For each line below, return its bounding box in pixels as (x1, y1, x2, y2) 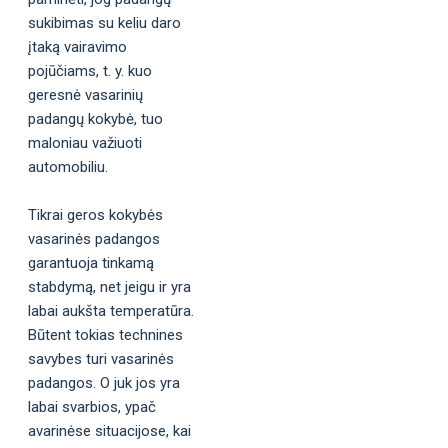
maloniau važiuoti (28, 133, 142, 152)
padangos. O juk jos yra (28, 373, 180, 392)
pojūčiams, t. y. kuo (28, 61, 152, 80)
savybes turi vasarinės (28, 349, 174, 368)
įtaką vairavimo (28, 37, 127, 56)
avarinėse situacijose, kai (28, 421, 191, 440)
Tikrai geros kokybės (28, 205, 163, 224)
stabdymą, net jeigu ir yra (28, 277, 191, 296)
